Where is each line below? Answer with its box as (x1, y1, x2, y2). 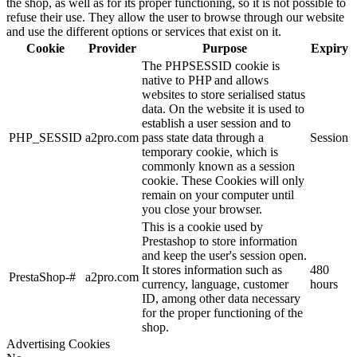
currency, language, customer (142, 277, 288, 292)
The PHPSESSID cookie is (142, 59, 280, 73)
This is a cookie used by (142, 220, 263, 234)
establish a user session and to (142, 116, 291, 131)
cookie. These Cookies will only (142, 174, 304, 188)
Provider (88, 41, 136, 56)
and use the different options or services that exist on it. (6, 25, 281, 39)
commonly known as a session (142, 159, 295, 174)
